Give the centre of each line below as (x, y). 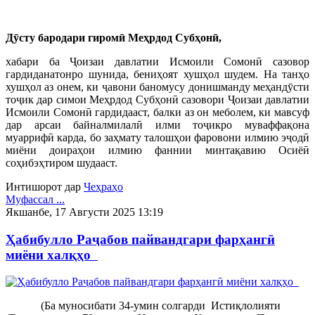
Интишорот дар (43, 186)
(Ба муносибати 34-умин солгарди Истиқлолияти (157, 306)
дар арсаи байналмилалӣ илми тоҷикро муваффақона (157, 124)
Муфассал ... (35, 199)
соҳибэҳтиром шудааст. (62, 162)
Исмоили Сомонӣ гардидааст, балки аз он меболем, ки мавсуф (157, 112)
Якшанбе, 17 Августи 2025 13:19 (84, 212)
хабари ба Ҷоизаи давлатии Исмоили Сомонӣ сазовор (157, 61)
